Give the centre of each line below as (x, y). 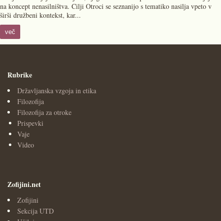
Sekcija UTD (36, 211)
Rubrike (20, 75)
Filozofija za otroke (44, 112)
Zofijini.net (24, 184)
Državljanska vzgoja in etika (57, 91)
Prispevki (30, 123)
